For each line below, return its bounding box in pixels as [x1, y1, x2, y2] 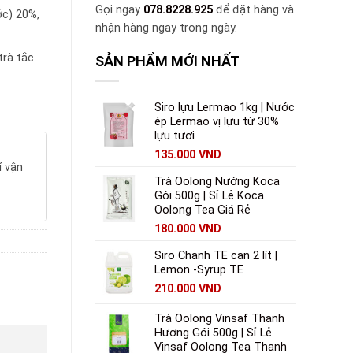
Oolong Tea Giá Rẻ [154, 203, 251, 217]
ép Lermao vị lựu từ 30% [154, 115, 279, 129]
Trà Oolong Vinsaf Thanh [154, 312, 284, 326]
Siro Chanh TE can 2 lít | [154, 249, 277, 263]
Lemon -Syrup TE [154, 263, 243, 277]
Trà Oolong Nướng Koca [154, 175, 280, 189]
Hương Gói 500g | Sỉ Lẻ [154, 326, 272, 340]
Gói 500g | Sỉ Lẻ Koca [154, 189, 264, 203]
